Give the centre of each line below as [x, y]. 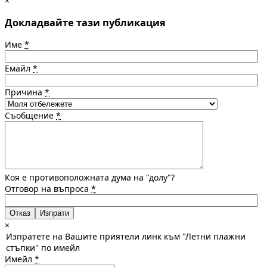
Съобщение [30, 116]
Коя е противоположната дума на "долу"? [90, 178]
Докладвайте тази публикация [85, 22]
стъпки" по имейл [43, 248]
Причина [25, 92]
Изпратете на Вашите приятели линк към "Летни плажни [126, 237]
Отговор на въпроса [48, 189]
